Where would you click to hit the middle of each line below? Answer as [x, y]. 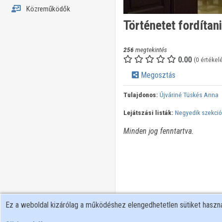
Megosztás [157, 75]
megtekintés [150, 50]
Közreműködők [47, 9]
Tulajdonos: [140, 95]
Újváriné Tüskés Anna [189, 95]
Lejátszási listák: [148, 113]
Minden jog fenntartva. [158, 131]
